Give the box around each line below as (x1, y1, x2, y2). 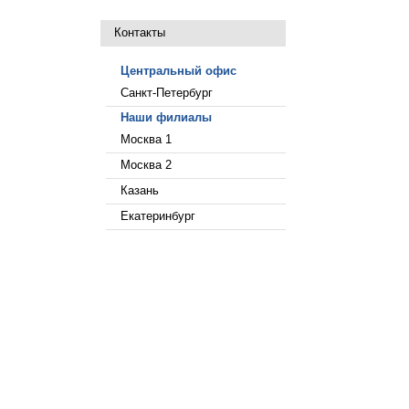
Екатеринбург (121, 209, 195, 223)
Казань (121, 184, 159, 197)
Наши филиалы (121, 110, 212, 124)
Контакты (114, 26, 165, 39)
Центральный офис (121, 64, 236, 78)
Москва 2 (121, 158, 172, 172)
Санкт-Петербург (121, 86, 213, 100)
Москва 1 (121, 132, 172, 146)
